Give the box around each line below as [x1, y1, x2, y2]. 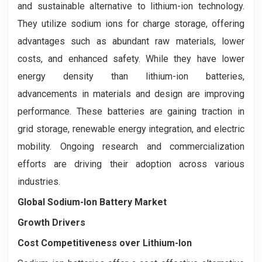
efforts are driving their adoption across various [18, 158, 244, 170]
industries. [18, 175, 60, 187]
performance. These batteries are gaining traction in [18, 105, 244, 117]
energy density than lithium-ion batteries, [18, 70, 244, 82]
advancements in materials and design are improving [18, 88, 244, 99]
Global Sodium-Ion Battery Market [18, 196, 171, 208]
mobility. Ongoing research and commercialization [18, 140, 244, 152]
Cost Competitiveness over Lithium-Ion [18, 237, 192, 249]
